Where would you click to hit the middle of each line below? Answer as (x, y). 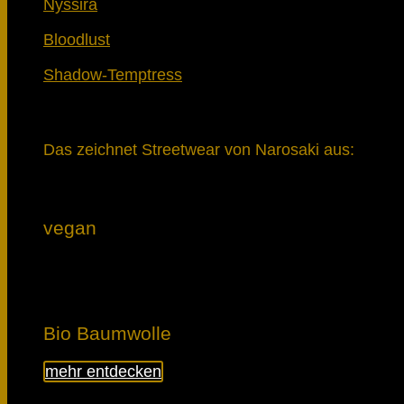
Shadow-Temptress (113, 74)
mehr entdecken (103, 372)
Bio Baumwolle (107, 333)
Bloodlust (77, 39)
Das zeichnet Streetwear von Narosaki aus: (199, 149)
